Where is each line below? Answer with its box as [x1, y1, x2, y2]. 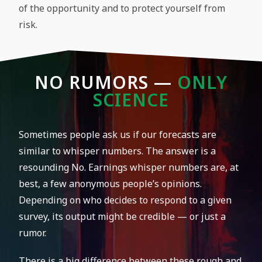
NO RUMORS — [35, 70, 177, 94]
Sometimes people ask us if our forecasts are [19, 128, 217, 141]
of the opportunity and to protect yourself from [19, 2, 226, 15]
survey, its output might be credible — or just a [19, 210, 226, 223]
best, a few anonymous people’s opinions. [19, 177, 202, 190]
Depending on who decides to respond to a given [19, 194, 232, 206]
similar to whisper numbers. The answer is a [19, 144, 216, 157]
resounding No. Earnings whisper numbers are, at [19, 161, 239, 174]
